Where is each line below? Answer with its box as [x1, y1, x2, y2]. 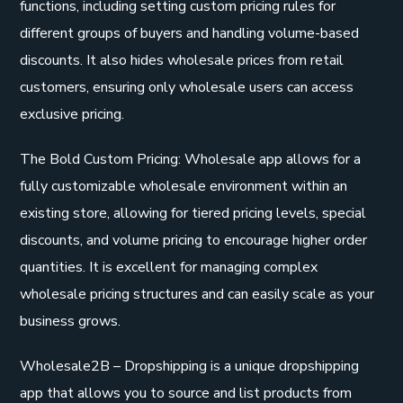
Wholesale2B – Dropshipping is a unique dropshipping [20, 355, 360, 376]
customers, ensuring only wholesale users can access [20, 76, 354, 97]
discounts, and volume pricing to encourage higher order [20, 229, 368, 250]
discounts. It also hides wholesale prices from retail [20, 49, 345, 70]
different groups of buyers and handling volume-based [20, 22, 360, 43]
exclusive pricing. [20, 103, 125, 124]
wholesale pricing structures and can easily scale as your [20, 283, 375, 304]
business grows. [20, 310, 121, 331]
